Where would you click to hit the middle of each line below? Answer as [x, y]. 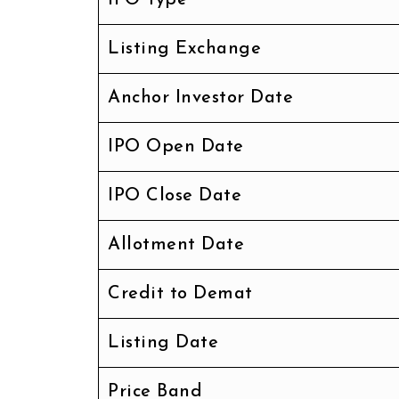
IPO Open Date [176, 147]
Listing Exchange [184, 49]
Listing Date [163, 342]
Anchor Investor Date [200, 98]
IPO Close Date [175, 195]
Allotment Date [176, 244]
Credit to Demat [180, 293]
